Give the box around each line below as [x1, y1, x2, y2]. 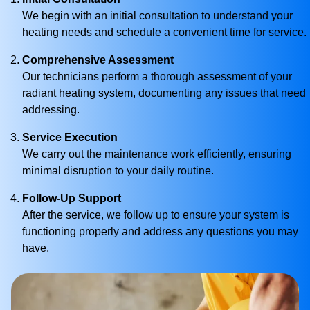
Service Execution [22, 131, 118, 143]
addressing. [22, 104, 80, 116]
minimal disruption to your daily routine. [22, 165, 214, 176]
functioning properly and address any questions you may [22, 226, 298, 237]
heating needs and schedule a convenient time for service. [22, 26, 307, 38]
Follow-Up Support [22, 192, 121, 204]
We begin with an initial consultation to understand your [22, 10, 293, 21]
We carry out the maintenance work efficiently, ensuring [22, 148, 291, 160]
